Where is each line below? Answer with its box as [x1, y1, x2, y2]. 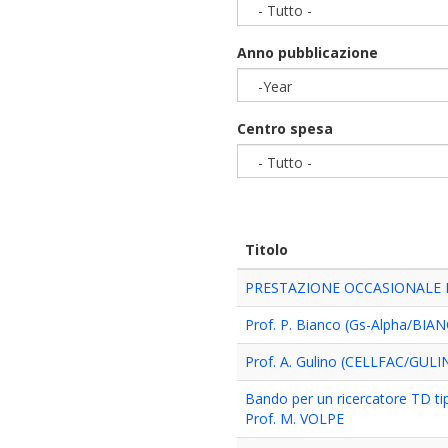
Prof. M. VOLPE [245, 409, 345, 428]
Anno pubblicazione [237, 43, 379, 62]
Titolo [245, 240, 289, 259]
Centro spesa [237, 119, 334, 138]
